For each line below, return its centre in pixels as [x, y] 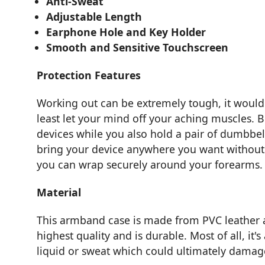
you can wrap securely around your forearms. [150, 165]
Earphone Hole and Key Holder [126, 32]
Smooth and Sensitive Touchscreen [138, 48]
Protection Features [89, 75]
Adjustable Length [94, 17]
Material [59, 193]
